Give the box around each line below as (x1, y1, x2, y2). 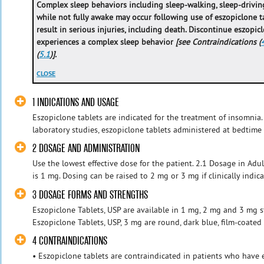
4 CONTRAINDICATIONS (32, 234, 108, 248)
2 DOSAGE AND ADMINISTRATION (32, 141, 140, 156)
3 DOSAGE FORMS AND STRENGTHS (32, 187, 148, 202)
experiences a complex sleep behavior (37, 36, 176, 47)
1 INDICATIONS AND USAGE (32, 95, 120, 109)
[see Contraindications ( (176, 36, 262, 47)
